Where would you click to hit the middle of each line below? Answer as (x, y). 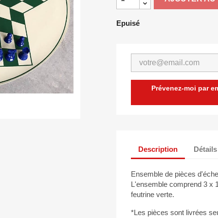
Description (158, 149)
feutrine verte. (153, 195)
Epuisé (128, 23)
